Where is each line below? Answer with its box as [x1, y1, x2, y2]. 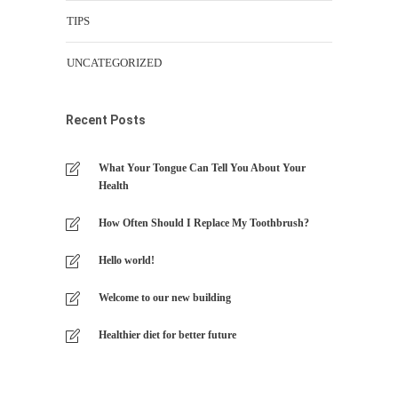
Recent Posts [66, 113, 146, 128]
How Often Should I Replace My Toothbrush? [99, 217, 309, 230]
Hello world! [99, 254, 155, 267]
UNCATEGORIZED [67, 56, 162, 70]
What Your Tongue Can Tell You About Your [99, 162, 306, 175]
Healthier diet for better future [99, 329, 236, 342]
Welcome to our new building [99, 291, 231, 305]
